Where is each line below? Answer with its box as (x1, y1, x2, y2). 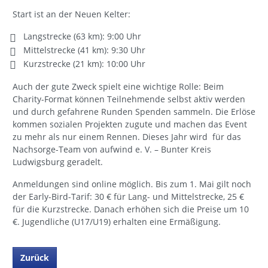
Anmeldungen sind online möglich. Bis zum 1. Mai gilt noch (13, 178, 251, 190)
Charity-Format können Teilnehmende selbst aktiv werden (13, 93, 245, 105)
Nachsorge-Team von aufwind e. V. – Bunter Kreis (13, 144, 211, 156)
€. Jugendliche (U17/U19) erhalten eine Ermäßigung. (13, 216, 221, 228)
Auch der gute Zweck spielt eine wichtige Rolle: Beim (13, 81, 224, 93)
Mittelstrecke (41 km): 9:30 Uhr (23, 44, 146, 56)
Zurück (20, 252, 49, 264)
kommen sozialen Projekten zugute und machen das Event (13, 118, 247, 130)
